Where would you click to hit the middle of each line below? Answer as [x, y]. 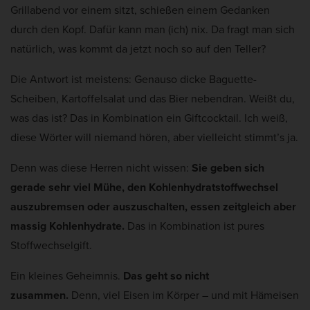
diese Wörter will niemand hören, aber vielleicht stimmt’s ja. [154, 137]
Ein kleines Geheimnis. [67, 275]
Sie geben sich [228, 167]
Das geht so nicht [166, 275]
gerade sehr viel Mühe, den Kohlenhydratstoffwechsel [144, 187]
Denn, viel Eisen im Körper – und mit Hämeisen [185, 295]
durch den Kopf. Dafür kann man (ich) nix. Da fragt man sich [153, 29]
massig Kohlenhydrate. [67, 226]
